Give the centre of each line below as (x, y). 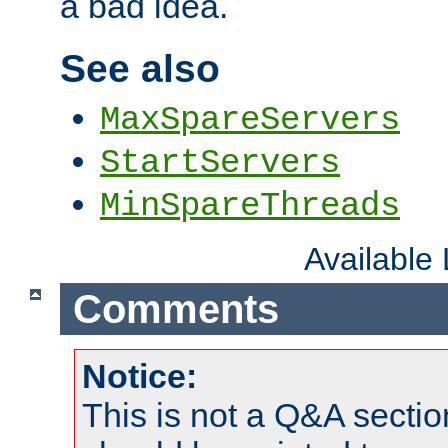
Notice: (139, 376)
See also (140, 68)
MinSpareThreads (250, 206)
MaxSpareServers (250, 120)
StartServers (220, 163)
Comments (175, 308)
